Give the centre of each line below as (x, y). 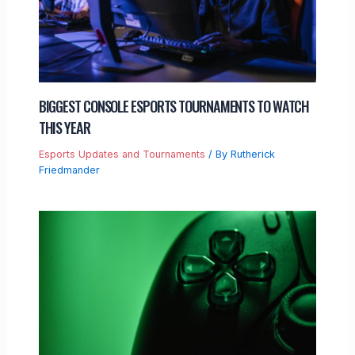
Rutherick (252, 154)
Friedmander (69, 170)
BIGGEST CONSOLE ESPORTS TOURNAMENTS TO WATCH (174, 105)
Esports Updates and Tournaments (122, 154)
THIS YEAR (64, 127)
